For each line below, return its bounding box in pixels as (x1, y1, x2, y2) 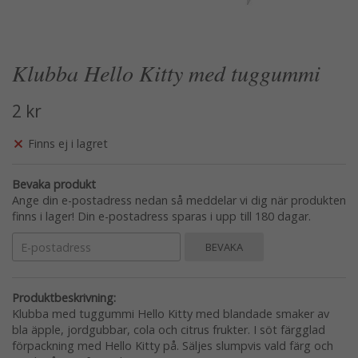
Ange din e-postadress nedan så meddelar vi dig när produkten (12, 193, 346, 209)
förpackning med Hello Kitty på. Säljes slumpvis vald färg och (12, 338, 333, 354)
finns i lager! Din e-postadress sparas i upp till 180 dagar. (12, 209, 311, 225)
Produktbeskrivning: (12, 290, 116, 306)
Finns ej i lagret (28, 136, 108, 152)
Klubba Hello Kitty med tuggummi (12, 58, 320, 88)
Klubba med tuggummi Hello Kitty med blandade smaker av (12, 306, 329, 322)
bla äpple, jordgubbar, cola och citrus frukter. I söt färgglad (12, 322, 325, 338)
